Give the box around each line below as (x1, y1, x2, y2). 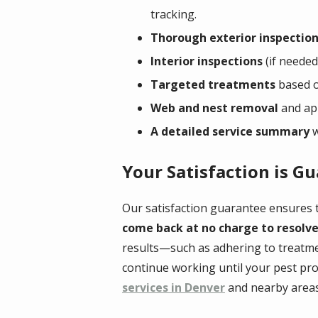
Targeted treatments (150, 77, 275, 93)
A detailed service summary (150, 124, 309, 140)
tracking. (150, 6, 197, 23)
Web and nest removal (150, 100, 278, 116)
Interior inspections (150, 53, 263, 70)
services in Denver (122, 280, 225, 296)
